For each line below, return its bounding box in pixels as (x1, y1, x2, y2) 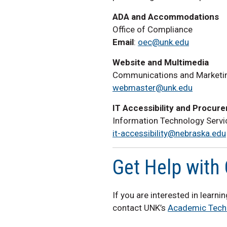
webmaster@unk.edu (112, 83, 193, 93)
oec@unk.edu (138, 37, 189, 48)
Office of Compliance (112, 24, 193, 35)
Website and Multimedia (112, 57, 211, 68)
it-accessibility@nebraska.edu (112, 128, 226, 139)
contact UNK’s (112, 202, 168, 213)
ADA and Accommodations (112, 12, 219, 22)
